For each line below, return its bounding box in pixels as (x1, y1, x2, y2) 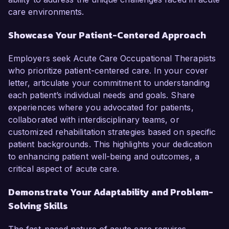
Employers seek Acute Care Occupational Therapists (8, 53, 216, 64)
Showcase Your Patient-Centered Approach (8, 28, 206, 42)
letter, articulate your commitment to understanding (8, 78, 210, 88)
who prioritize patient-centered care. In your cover (8, 65, 209, 76)
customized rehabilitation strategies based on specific (8, 127, 216, 138)
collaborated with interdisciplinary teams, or (8, 114, 179, 125)
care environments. (8, 7, 84, 17)
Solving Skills (8, 199, 68, 213)
